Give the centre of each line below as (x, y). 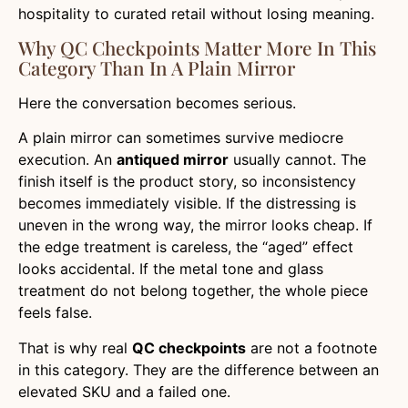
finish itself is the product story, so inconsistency (187, 182)
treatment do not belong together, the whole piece (193, 291)
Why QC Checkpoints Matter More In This (197, 47)
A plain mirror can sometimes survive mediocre (181, 138)
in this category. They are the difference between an (199, 369)
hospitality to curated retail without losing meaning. (196, 13)
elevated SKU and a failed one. (124, 391)
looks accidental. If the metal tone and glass (171, 269)
